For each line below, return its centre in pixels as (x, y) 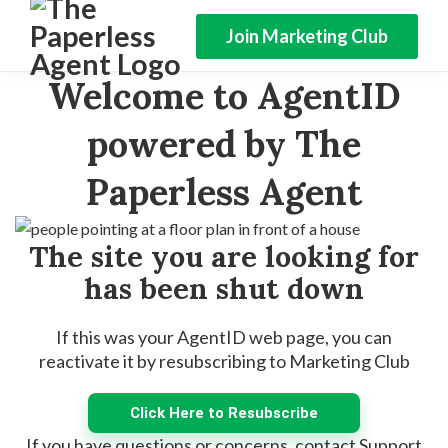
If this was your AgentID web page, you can (224, 337)
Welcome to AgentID (224, 96)
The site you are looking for (224, 256)
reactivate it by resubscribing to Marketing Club (224, 361)
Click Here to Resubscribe (224, 413)
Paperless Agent (224, 192)
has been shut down (224, 288)
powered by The (224, 144)
